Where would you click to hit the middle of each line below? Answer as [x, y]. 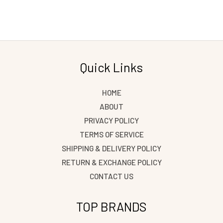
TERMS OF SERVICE [111, 134]
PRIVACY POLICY [111, 120]
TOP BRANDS [111, 206]
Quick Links [111, 67]
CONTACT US [111, 176]
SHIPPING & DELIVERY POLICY [111, 148]
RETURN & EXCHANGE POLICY [111, 162]
